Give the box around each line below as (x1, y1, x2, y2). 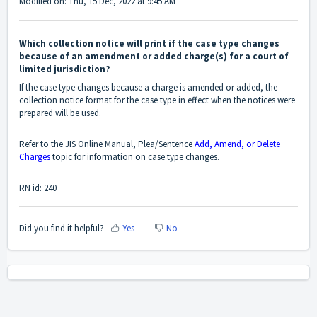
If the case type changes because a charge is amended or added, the (19, 81, 277, 94)
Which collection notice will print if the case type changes (19, 38, 279, 50)
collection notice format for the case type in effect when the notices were (19, 94, 295, 107)
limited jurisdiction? (19, 63, 110, 76)
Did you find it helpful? (19, 221, 104, 234)
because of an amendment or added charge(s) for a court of (19, 50, 289, 63)
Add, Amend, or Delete (195, 138, 280, 151)
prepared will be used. (19, 107, 103, 120)
